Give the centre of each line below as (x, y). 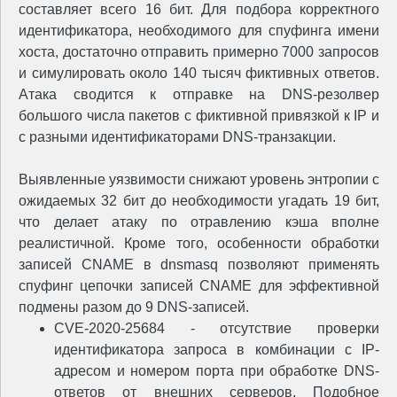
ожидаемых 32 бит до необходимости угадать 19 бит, (199, 201)
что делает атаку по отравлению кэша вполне (199, 222)
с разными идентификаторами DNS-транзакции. (177, 137)
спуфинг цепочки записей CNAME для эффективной (199, 286)
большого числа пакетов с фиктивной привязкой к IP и (199, 116)
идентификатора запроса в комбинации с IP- (217, 350)
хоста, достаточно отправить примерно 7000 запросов (199, 52)
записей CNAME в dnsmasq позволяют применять (199, 265)
